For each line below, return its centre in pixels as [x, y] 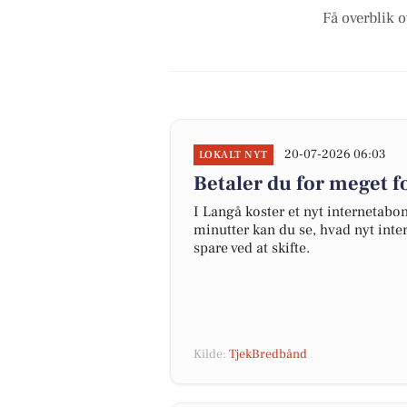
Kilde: [211, 354]
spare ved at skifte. [252, 248]
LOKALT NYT [233, 155]
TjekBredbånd [268, 354]
